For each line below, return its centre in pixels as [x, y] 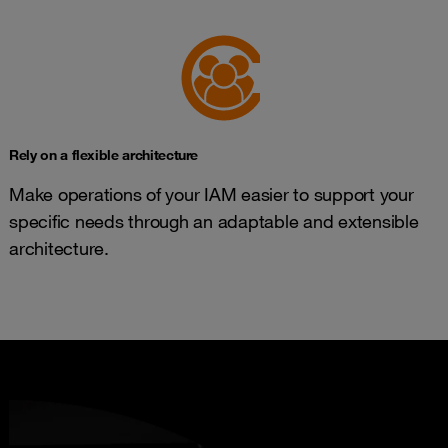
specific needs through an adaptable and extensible [214, 220]
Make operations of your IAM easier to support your [211, 193]
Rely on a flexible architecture [104, 154]
